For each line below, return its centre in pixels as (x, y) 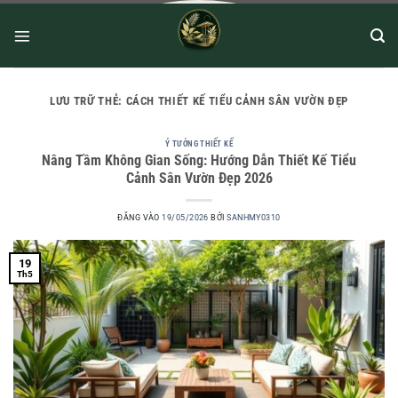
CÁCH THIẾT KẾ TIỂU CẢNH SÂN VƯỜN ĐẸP (237, 101)
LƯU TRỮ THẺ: (88, 101)
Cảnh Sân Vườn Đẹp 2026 (199, 179)
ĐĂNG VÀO (140, 218)
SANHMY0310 (254, 218)
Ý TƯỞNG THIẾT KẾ (199, 143)
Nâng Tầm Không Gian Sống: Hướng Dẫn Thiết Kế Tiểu (199, 161)
